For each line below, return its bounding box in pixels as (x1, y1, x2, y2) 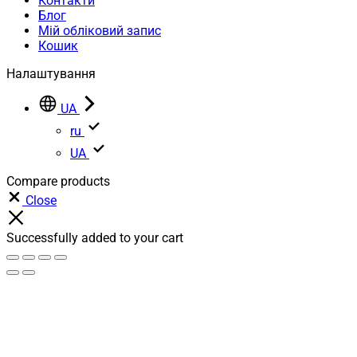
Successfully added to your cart (6, 230, 183, 246)
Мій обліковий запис (38, 23, 161, 39)
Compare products (6, 174, 110, 190)
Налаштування (6, 66, 96, 82)
